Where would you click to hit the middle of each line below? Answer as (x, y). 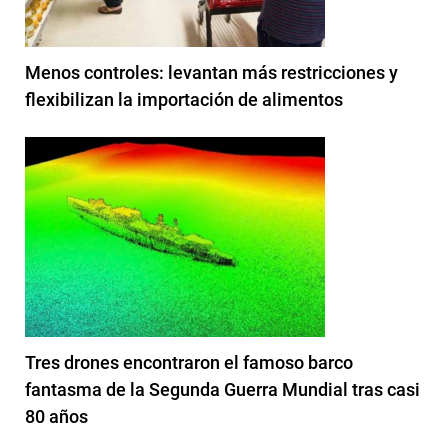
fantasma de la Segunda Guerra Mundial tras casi (222, 389)
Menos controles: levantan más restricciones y (211, 72)
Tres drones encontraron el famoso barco (189, 362)
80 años (56, 416)
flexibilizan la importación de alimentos (184, 99)
